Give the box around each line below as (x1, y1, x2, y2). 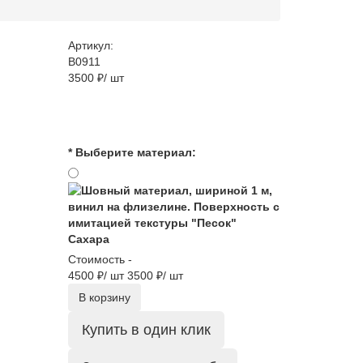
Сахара (67, 233, 109, 246)
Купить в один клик (81, 322, 211, 338)
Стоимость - (67, 253, 132, 266)
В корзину (78, 291, 130, 304)
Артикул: (67, 39, 113, 52)
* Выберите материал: (67, 146, 196, 159)
